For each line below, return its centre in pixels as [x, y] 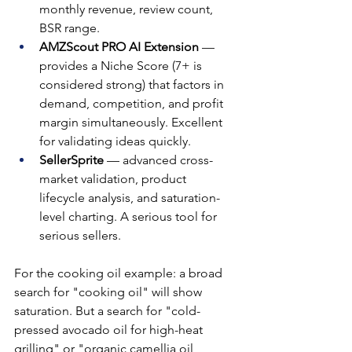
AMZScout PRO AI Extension [119, 46]
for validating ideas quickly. [115, 141]
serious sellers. [80, 235]
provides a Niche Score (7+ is [122, 65]
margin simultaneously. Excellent [132, 122]
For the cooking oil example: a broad [120, 273]
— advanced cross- [158, 159]
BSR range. [70, 27]
